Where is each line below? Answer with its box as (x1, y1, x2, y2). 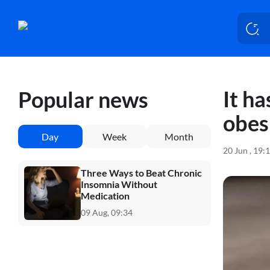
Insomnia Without (81, 178, 157, 190)
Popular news (18, 86, 148, 113)
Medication (81, 189, 130, 201)
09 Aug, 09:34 (81, 207, 133, 218)
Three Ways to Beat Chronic (81, 166, 202, 178)
